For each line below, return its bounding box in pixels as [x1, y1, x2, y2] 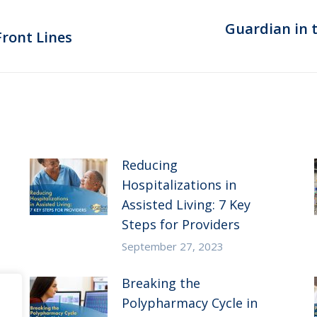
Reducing [121, 156, 178, 173]
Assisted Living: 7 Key [121, 195, 250, 213]
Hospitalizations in [121, 175, 236, 193]
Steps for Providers [121, 215, 240, 233]
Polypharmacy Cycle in [121, 294, 258, 311]
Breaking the [121, 274, 200, 292]
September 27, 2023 [121, 238, 224, 253]
